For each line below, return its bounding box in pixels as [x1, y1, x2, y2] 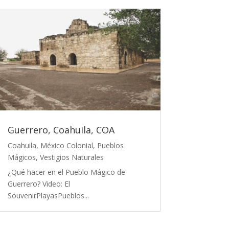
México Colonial [40, 141, 93, 151]
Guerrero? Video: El [7, 179, 70, 189]
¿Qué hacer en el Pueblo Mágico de [7, 167, 125, 177]
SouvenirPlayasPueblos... [7, 191, 89, 201]
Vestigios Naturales [39, 152, 104, 163]
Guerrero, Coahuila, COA [7, 124, 114, 136]
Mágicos [7, 152, 36, 163]
